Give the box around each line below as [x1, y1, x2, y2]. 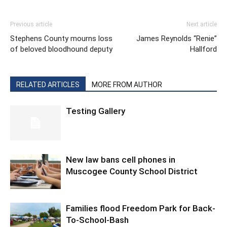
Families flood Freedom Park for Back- [66, 203, 215, 214]
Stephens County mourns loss [10, 34, 112, 44]
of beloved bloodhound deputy [10, 45, 112, 54]
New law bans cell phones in [66, 155, 175, 165]
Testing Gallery [66, 106, 125, 117]
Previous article [10, 21, 52, 28]
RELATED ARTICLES [16, 81, 80, 89]
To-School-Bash [66, 215, 129, 225]
